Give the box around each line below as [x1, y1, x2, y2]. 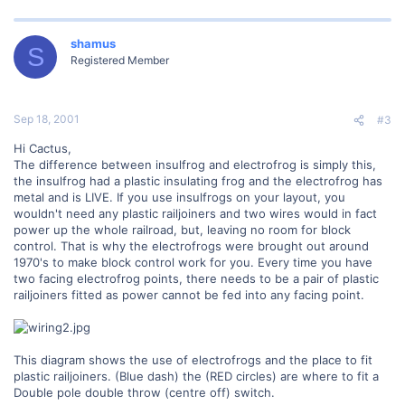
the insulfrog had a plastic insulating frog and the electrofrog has [14, 173, 382, 188]
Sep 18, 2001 [14, 111, 80, 126]
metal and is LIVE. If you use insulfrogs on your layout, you [14, 189, 345, 204]
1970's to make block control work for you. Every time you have [14, 254, 372, 269]
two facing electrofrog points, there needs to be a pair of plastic [14, 270, 379, 286]
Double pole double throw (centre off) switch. [14, 384, 275, 400]
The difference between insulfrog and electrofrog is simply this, [14, 156, 376, 172]
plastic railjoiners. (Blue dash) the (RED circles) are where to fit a [14, 368, 379, 383]
